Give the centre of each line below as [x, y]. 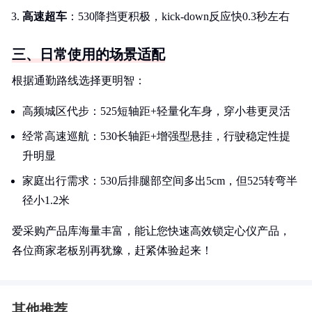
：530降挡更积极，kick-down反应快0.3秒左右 [178, 16]
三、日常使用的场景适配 [88, 54]
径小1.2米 [46, 200]
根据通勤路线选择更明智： [79, 80]
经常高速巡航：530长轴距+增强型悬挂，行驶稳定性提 [156, 136]
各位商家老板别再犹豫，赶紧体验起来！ [112, 250]
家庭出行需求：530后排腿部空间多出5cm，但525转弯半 [160, 181]
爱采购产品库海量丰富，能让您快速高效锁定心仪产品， [151, 231]
